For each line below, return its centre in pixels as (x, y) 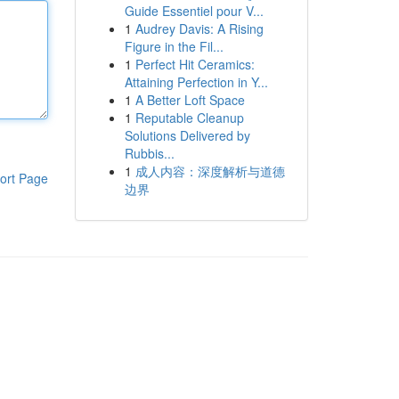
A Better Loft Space (190, 100)
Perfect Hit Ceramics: (195, 64)
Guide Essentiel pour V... (194, 11)
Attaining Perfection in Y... (196, 82)
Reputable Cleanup (189, 118)
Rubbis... (149, 153)
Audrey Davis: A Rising (199, 28)
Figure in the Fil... (174, 46)
